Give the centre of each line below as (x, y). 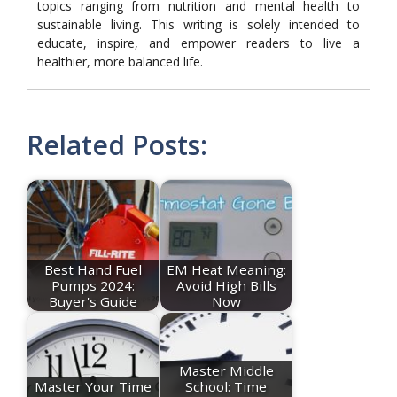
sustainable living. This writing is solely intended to (198, 24)
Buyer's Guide (93, 301)
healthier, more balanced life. (120, 61)
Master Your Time (93, 386)
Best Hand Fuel (93, 269)
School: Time (226, 386)
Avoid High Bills (226, 285)
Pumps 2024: (93, 285)
